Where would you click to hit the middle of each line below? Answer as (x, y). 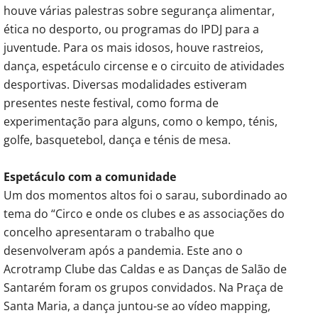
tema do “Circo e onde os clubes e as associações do (144, 213)
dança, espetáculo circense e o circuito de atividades (144, 66)
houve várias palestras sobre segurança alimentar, (139, 10)
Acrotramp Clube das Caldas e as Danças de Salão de (145, 269)
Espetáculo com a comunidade (90, 176)
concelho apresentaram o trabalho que (109, 232)
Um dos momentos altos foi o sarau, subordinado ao (146, 195)
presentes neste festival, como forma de (111, 103)
